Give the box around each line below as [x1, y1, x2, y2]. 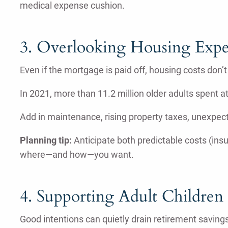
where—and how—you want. [19, 149, 134, 160]
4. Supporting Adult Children [19, 185, 223, 208]
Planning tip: [19, 135, 72, 146]
